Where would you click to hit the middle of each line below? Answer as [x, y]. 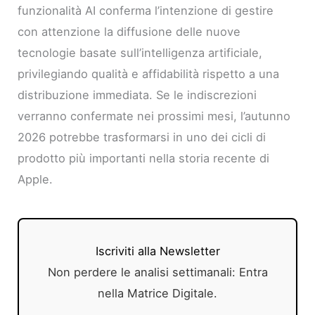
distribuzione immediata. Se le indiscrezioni [137, 95]
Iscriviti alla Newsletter [157, 251]
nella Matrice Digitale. [157, 294]
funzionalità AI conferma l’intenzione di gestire [146, 11]
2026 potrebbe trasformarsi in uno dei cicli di [142, 137]
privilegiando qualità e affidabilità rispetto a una [149, 74]
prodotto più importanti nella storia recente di [144, 159]
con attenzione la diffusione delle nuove [129, 32]
